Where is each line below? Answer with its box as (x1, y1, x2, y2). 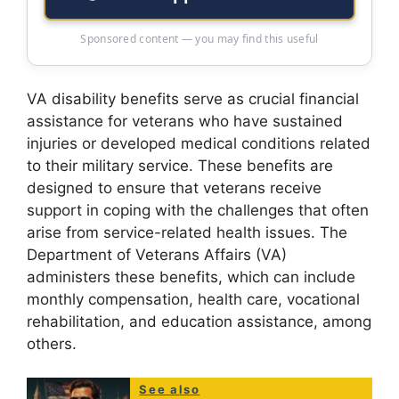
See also (139, 382, 200, 397)
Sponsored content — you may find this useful (80, 30, 319, 46)
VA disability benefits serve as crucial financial (27, 89, 359, 108)
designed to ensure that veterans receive (27, 178, 322, 197)
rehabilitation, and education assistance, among (27, 312, 371, 330)
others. (27, 334, 77, 353)
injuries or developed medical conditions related (27, 134, 370, 152)
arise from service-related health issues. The (27, 223, 347, 241)
